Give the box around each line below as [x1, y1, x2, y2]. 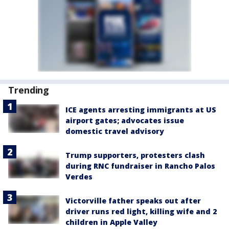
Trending [8, 84, 50, 96]
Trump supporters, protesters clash [65, 150, 205, 160]
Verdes [65, 172, 93, 181]
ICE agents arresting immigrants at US [65, 105, 216, 114]
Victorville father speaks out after [65, 196, 201, 205]
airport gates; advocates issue [65, 116, 184, 125]
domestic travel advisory [65, 126, 164, 136]
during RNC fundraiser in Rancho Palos [65, 161, 215, 171]
